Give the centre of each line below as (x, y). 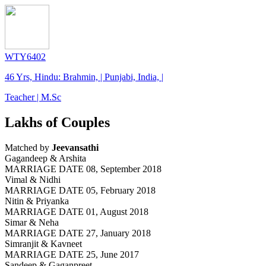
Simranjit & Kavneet (43, 243)
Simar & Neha (32, 222)
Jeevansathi (75, 147)
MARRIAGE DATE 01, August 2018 (77, 211)
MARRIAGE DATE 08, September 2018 (83, 169)
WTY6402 (25, 56)
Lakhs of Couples (57, 122)
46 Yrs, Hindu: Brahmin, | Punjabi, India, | (84, 77)
